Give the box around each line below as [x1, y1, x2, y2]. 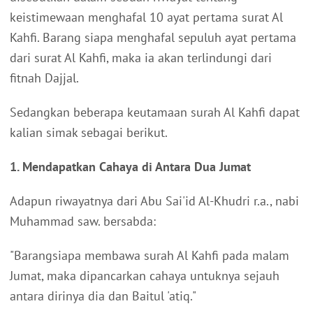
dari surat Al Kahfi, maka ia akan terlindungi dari [10, 49, 272, 66]
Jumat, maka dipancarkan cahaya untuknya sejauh [10, 267, 279, 284]
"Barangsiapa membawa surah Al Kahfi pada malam [10, 247, 289, 263]
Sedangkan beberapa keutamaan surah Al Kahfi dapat [10, 103, 300, 120]
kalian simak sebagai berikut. [10, 124, 168, 140]
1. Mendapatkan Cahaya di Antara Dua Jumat [10, 158, 251, 175]
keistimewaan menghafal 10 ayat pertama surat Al [10, 8, 283, 25]
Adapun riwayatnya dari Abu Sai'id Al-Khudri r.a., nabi [10, 192, 299, 209]
